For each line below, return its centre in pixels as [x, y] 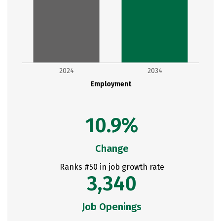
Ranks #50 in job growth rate [112, 167]
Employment [111, 84]
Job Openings [112, 207]
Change [112, 148]
